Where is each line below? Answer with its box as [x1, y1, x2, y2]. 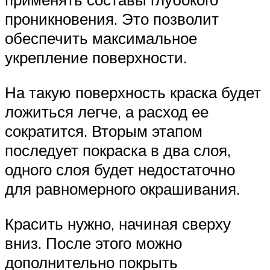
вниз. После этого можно [5, 233, 182, 253]
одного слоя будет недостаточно [5, 159, 235, 179]
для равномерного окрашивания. [5, 178, 240, 198]
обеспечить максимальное [5, 28, 197, 48]
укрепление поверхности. [5, 48, 187, 67]
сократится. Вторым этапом [5, 121, 202, 140]
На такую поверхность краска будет [5, 82, 261, 102]
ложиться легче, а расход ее [5, 101, 209, 121]
